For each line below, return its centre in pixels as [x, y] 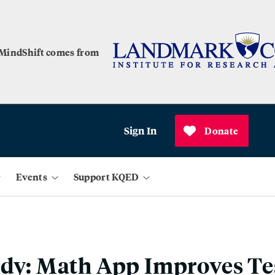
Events [32, 176]
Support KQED [106, 176]
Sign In [140, 130]
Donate [222, 130]
